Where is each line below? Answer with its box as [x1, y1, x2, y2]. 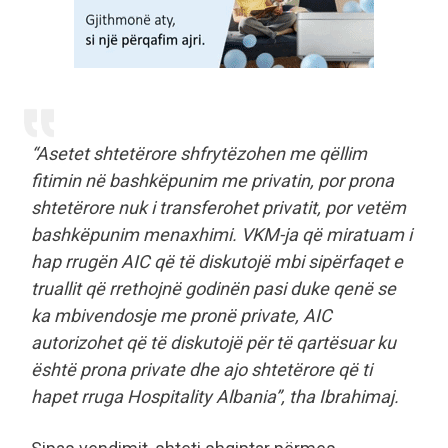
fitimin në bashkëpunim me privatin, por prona [31, 170, 394, 192]
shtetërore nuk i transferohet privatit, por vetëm [31, 197, 406, 219]
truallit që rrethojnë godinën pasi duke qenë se [31, 278, 396, 300]
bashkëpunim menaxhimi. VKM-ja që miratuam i [31, 224, 412, 246]
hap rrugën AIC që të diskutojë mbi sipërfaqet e [31, 251, 403, 273]
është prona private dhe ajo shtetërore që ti [31, 359, 372, 381]
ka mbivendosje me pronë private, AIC [31, 305, 332, 327]
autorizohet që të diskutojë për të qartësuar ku [31, 332, 396, 354]
